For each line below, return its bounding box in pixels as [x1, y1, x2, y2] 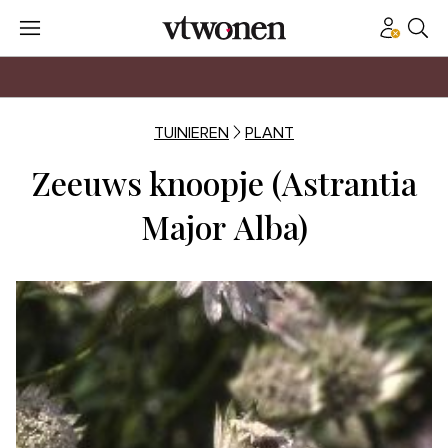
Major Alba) [140, 205, 308, 248]
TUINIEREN [154, 125, 229, 141]
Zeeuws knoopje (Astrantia [31, 161, 417, 204]
